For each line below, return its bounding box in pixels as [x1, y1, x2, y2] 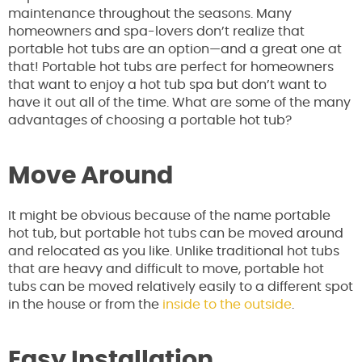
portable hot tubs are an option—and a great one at [8, 43, 342, 57]
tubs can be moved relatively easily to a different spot [8, 280, 353, 294]
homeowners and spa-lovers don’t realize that [8, 25, 305, 39]
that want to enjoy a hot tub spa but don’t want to [8, 78, 326, 92]
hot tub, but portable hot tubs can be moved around [8, 227, 343, 241]
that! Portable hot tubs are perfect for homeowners [8, 61, 334, 74]
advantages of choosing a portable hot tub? [8, 114, 292, 128]
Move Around [8, 164, 173, 189]
